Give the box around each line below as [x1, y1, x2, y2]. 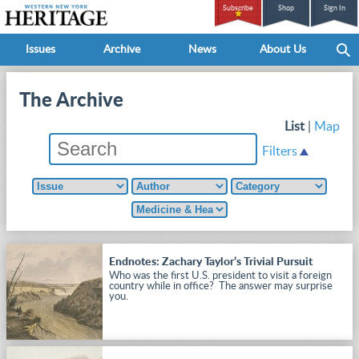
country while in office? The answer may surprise [109, 281, 333, 292]
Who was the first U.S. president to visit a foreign [109, 271, 332, 281]
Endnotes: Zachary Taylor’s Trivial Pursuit [109, 256, 313, 268]
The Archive [19, 91, 123, 111]
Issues [26, 44, 55, 55]
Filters [262, 145, 297, 158]
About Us [260, 44, 306, 55]
